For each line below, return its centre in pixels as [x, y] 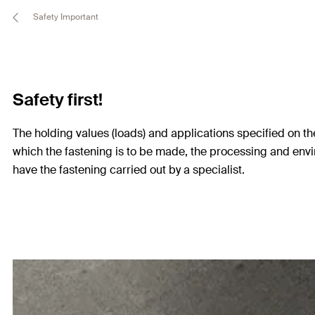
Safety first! [58, 99]
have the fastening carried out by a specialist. [129, 170]
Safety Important [65, 17]
